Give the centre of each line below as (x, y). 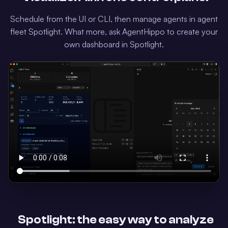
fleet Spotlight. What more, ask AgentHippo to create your (114, 31)
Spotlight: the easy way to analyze (116, 220)
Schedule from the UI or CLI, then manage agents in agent (114, 19)
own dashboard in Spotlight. (114, 44)
